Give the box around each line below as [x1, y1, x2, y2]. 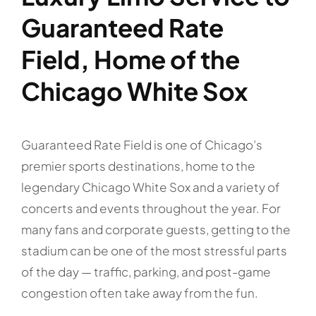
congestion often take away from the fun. [20, 285, 258, 301]
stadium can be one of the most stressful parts [20, 243, 287, 259]
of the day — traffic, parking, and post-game [20, 264, 271, 280]
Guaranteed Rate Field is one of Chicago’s [20, 137, 262, 153]
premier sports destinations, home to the [20, 158, 255, 174]
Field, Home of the [20, 43, 240, 75]
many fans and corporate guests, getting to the [20, 221, 291, 238]
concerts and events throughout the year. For [20, 200, 281, 217]
